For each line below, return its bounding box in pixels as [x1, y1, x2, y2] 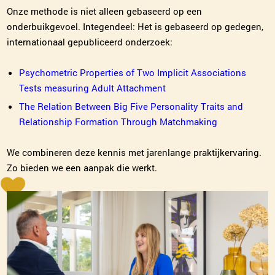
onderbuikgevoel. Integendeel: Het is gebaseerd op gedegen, [7, 20, 264, 33]
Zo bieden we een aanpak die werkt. [7, 161, 158, 174]
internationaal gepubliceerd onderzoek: [7, 36, 173, 48]
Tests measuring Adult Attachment [19, 82, 166, 95]
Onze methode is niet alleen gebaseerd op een [7, 5, 203, 18]
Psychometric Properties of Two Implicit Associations [19, 66, 247, 79]
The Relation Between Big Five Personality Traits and [19, 100, 244, 113]
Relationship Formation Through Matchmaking [19, 115, 218, 128]
